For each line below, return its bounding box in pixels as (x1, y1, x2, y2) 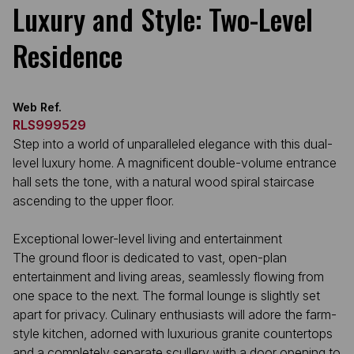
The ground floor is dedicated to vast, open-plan (13, 250, 287, 265)
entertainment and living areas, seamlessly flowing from (13, 269, 324, 284)
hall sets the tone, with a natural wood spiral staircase (13, 174, 314, 190)
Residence (13, 34, 122, 76)
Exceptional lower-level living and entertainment (13, 231, 282, 247)
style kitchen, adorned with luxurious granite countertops (13, 326, 333, 341)
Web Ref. (13, 100, 62, 114)
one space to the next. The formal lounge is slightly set (13, 288, 320, 303)
